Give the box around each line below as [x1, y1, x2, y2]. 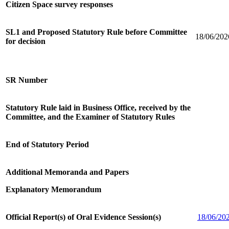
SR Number [6, 75, 48, 84]
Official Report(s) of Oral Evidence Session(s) [6, 212, 161, 221]
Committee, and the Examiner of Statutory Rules [6, 112, 175, 121]
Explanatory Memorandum [6, 185, 101, 194]
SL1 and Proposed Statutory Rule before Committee [6, 27, 187, 36]
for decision [6, 36, 45, 45]
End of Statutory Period [6, 140, 89, 149]
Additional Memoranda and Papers [6, 167, 129, 176]
